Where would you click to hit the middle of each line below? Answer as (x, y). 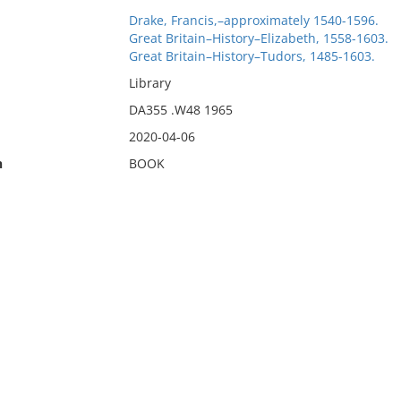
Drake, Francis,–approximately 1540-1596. (253, 20)
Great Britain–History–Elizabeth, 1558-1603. (258, 38)
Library (149, 83)
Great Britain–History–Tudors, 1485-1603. (252, 56)
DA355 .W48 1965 (180, 110)
